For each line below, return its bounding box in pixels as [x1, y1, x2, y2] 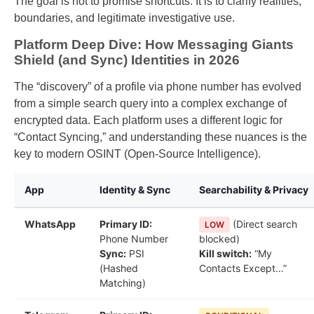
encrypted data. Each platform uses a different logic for [14, 114, 282, 127]
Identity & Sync [100, 184, 170, 196]
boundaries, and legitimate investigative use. [14, 12, 235, 25]
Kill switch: [199, 247, 252, 260]
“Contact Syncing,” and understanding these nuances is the [14, 131, 307, 144]
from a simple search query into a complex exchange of [14, 97, 287, 110]
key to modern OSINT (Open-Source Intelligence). [14, 148, 261, 161]
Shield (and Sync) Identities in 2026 [14, 53, 240, 68]
